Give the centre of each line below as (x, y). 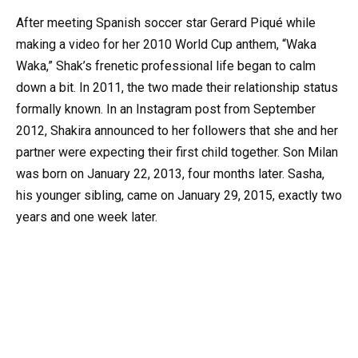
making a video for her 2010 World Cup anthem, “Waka (166, 44)
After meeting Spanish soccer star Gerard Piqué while (166, 22)
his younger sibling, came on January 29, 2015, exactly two (179, 195)
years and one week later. (87, 217)
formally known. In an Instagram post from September (166, 109)
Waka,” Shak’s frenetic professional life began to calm (166, 66)
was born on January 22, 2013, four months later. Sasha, (170, 173)
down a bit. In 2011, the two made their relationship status (177, 87)
